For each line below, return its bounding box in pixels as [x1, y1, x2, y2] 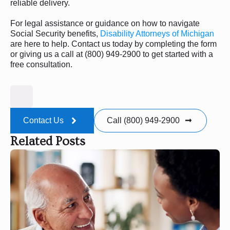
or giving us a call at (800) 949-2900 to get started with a [10, 49, 213, 59]
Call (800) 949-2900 [107, 116, 180, 125]
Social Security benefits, [10, 29, 100, 38]
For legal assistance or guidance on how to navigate [10, 18, 200, 28]
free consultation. [10, 60, 72, 69]
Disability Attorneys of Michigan [100, 29, 214, 38]
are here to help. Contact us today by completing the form [10, 39, 217, 48]
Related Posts [10, 133, 85, 149]
